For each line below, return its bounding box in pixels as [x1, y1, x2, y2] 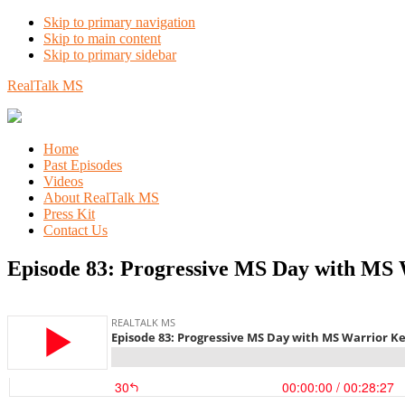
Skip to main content [43, 31, 161, 46]
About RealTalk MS [43, 190, 159, 205]
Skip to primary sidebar [43, 47, 176, 62]
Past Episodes [43, 157, 122, 173]
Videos [43, 174, 83, 189]
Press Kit [43, 206, 95, 221]
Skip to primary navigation [43, 14, 195, 30]
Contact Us [43, 222, 108, 238]
